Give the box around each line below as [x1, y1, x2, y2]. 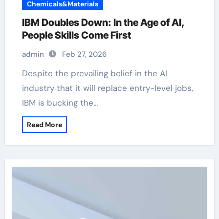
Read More [26, 120, 62, 129]
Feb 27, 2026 [62, 49, 107, 59]
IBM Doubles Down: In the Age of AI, [22, 17, 185, 28]
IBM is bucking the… [22, 97, 98, 108]
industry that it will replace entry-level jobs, [22, 83, 193, 93]
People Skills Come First [22, 29, 131, 41]
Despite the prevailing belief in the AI [22, 68, 28, 79]
